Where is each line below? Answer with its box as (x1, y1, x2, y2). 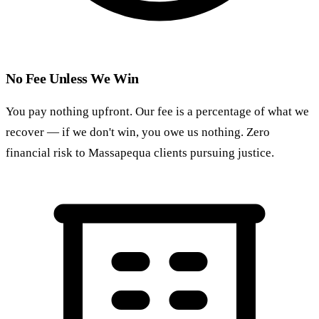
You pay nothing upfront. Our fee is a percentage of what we (6, 104, 309, 118)
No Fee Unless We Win (6, 70, 139, 86)
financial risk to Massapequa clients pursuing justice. (6, 145, 274, 159)
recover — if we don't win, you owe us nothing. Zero (6, 125, 270, 139)
